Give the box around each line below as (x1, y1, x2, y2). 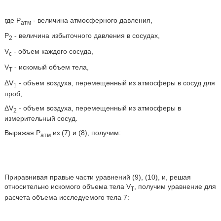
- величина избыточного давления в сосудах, (12, 32, 160, 40)
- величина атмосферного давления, (31, 16, 152, 24)
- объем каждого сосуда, (11, 47, 93, 56)
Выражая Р (4, 129, 40, 137)
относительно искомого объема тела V (4, 183, 131, 191)
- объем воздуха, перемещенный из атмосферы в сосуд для (16, 78, 215, 87)
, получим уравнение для (134, 183, 216, 191)
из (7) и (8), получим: (50, 129, 121, 137)
